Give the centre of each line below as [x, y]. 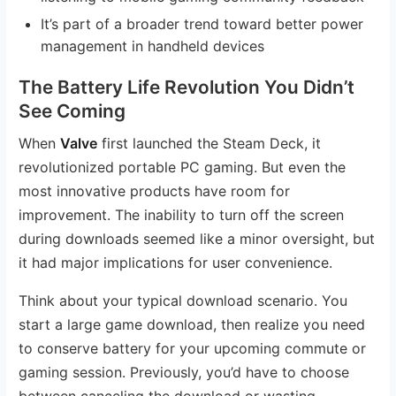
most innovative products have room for [155, 190]
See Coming [72, 110]
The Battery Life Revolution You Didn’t [187, 87]
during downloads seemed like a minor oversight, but [197, 238]
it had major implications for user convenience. [176, 262]
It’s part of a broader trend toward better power [202, 23]
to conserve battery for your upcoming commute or [193, 348]
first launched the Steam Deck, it [209, 143]
